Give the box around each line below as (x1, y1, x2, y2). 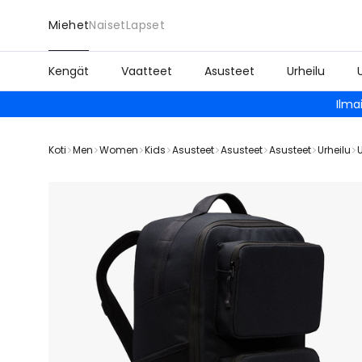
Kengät (48, 63, 89, 79)
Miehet (48, 17, 90, 33)
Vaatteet (121, 63, 172, 79)
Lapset (125, 17, 166, 33)
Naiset (89, 17, 126, 33)
